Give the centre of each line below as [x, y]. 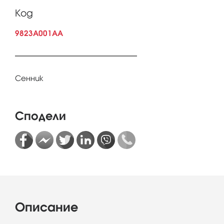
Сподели [40, 116]
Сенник [29, 78]
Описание [46, 207]
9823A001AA [39, 33]
